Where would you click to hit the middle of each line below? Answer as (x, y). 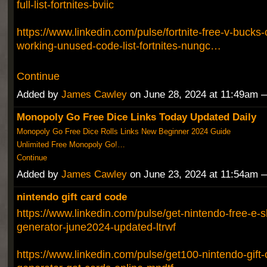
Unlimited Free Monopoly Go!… (71, 145)
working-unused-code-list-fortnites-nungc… (119, 45)
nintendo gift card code (72, 197)
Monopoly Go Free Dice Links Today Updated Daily (136, 117)
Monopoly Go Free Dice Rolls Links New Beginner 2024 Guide (123, 131)
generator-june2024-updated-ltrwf (96, 227)
